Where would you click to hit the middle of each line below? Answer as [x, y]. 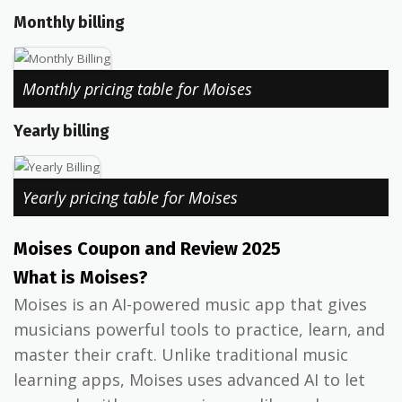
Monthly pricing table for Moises [137, 88]
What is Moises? [81, 278]
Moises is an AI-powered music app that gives [190, 305]
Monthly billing [69, 22]
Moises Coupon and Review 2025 [147, 249]
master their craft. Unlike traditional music [181, 355]
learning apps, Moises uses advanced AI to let [189, 380]
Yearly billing [61, 131]
